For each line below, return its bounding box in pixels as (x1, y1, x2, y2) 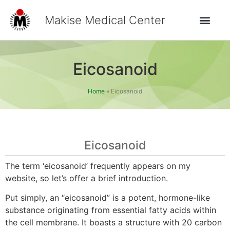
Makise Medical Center (45, 13, 166, 27)
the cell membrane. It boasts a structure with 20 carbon (5, 217, 222, 227)
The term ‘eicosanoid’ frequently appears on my (5, 160, 190, 171)
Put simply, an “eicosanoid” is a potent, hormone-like (5, 192, 210, 203)
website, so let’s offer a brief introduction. (5, 172, 168, 183)
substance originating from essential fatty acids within (5, 204, 216, 215)
